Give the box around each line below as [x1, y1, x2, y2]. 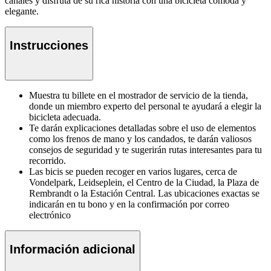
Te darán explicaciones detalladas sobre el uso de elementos [29, 123, 256, 134]
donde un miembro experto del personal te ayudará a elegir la [29, 101, 261, 112]
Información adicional [10, 242, 135, 256]
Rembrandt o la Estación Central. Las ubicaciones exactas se [29, 188, 260, 199]
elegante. [5, 6, 39, 17]
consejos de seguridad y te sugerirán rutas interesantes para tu [29, 145, 262, 155]
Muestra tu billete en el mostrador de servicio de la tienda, [29, 90, 248, 101]
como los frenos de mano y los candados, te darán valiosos [29, 134, 252, 145]
